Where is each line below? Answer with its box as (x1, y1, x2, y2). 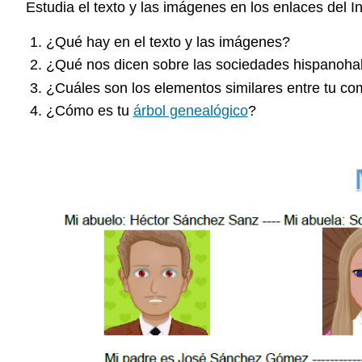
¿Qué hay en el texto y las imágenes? (45, 33, 290, 50)
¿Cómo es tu (45, 102, 133, 119)
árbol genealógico (133, 102, 248, 119)
